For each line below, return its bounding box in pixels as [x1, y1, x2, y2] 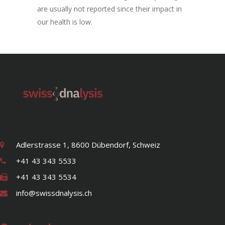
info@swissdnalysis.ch [16, 188, 92, 198]
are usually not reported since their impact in [37, 4, 182, 14]
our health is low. [37, 17, 92, 27]
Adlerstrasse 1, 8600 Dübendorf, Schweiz [16, 140, 160, 150]
